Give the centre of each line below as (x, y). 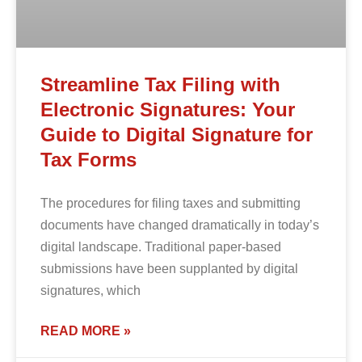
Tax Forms (88, 160)
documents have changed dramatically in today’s (180, 225)
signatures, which (90, 291)
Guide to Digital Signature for (177, 135)
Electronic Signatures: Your (168, 110)
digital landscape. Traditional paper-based (161, 247)
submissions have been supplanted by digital (169, 269)
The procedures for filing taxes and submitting (170, 204)
